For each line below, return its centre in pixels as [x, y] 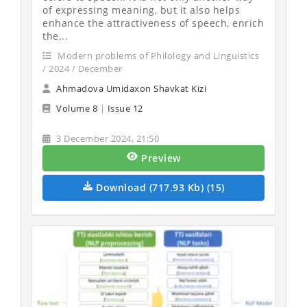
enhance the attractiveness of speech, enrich [153, 23]
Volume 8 [77, 108]
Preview [161, 158]
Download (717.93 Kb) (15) [160, 187]
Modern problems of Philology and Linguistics [157, 56]
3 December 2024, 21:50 [106, 138]
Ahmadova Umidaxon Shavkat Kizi [131, 88]
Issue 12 [125, 108]
